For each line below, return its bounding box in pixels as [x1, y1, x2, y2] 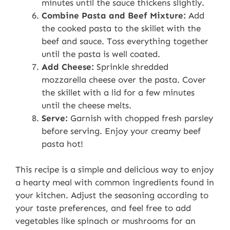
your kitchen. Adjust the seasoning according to [15, 190, 208, 201]
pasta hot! [42, 138, 83, 149]
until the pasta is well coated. [42, 48, 160, 59]
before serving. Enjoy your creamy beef [42, 125, 201, 136]
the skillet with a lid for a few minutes [42, 87, 195, 98]
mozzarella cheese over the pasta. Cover [42, 74, 206, 85]
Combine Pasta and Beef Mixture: [42, 10, 186, 21]
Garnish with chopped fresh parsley [68, 112, 213, 123]
